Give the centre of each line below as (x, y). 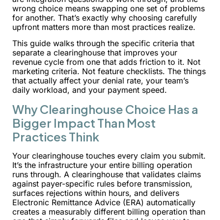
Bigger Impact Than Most (84, 123)
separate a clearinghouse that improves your (95, 53)
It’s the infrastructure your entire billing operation (102, 165)
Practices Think (56, 136)
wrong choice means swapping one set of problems (109, 8)
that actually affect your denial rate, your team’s (100, 81)
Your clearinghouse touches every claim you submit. (109, 155)
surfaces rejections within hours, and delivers (96, 193)
